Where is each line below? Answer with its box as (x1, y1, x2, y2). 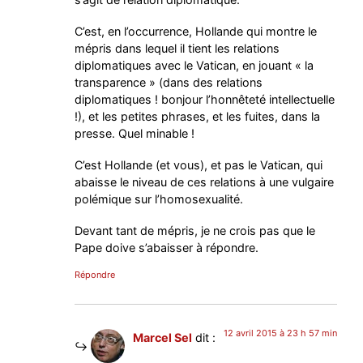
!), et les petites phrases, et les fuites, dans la (75, 109, 321, 123)
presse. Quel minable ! (75, 126, 195, 140)
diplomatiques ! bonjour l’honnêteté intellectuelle (75, 92, 335, 106)
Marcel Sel (133, 330, 193, 344)
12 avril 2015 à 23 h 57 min (223, 327, 337, 339)
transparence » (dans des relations (75, 75, 263, 89)
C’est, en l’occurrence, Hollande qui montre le (75, 23, 318, 38)
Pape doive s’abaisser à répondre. (75, 240, 259, 254)
